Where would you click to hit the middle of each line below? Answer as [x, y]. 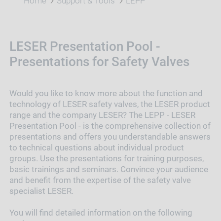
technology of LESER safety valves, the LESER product [110, 104]
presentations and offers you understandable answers [110, 136]
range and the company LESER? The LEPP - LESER [102, 115]
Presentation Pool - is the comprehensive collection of [110, 126]
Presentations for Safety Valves [99, 62]
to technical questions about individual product [96, 147]
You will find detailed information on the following [101, 212]
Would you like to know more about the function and [106, 93]
